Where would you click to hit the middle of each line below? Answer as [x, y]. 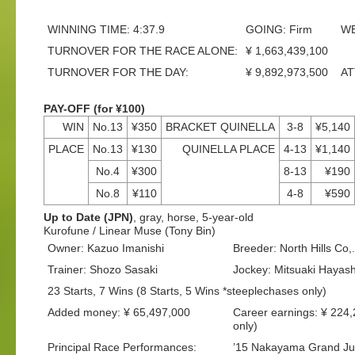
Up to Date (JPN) [88, 217]
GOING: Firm [279, 29]
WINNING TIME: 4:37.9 [106, 29]
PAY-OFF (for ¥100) [94, 109]
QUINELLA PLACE [229, 149]
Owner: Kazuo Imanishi [106, 248]
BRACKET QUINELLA [220, 127]
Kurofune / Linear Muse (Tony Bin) [130, 231]
